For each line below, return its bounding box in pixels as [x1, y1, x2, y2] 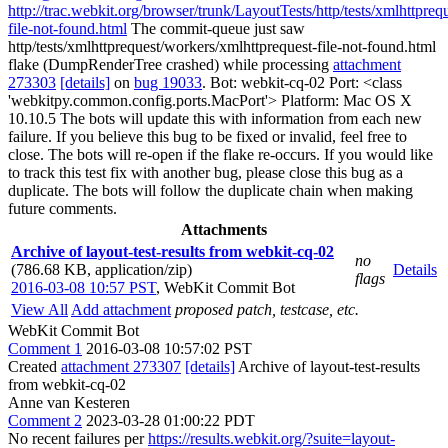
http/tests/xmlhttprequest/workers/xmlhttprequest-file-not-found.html [8, 38, 436, 55]
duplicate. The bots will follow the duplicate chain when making [8, 182, 413, 199]
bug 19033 [134, 74, 202, 91]
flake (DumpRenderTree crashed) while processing [8, 56, 333, 73]
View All [11, 301, 68, 318]
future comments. [8, 200, 117, 217]
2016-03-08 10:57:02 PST [86, 340, 252, 357]
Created [8, 358, 61, 375]
